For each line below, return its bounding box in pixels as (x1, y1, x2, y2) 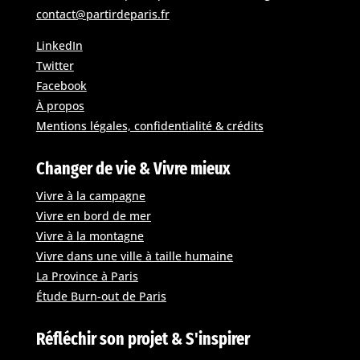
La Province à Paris (35, 268, 138, 284)
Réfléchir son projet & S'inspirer (35, 327, 250, 350)
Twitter (35, 57, 74, 73)
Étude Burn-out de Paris (35, 288, 166, 304)
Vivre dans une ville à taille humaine (35, 247, 233, 264)
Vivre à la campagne (35, 187, 145, 203)
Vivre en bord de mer (35, 207, 151, 223)
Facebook (35, 77, 87, 93)
